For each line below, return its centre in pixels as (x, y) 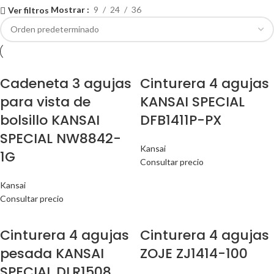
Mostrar (69, 9)
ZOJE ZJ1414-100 (194, 253)
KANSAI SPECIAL (192, 102)
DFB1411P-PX (181, 120)
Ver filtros (29, 10)
